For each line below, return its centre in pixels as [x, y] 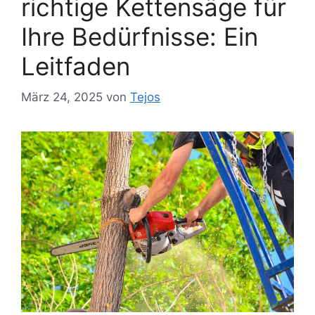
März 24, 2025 [62, 97]
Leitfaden [76, 66]
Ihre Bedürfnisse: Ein [140, 36]
